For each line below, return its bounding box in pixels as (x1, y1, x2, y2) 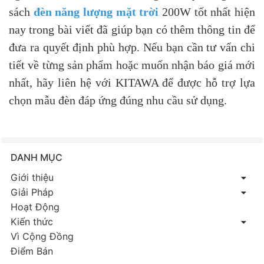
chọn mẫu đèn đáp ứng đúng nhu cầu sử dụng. (9, 93, 227, 107)
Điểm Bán (11, 245, 53, 257)
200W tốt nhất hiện (159, 5, 256, 18)
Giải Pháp (11, 186, 54, 198)
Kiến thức (11, 215, 53, 227)
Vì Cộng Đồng (11, 230, 74, 242)
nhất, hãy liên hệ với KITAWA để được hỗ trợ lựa (9, 75, 255, 89)
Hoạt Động (11, 200, 60, 213)
